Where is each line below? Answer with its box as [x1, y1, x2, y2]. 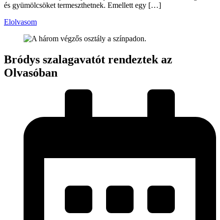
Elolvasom [4, 17, 37, 26]
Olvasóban [4, 66, 57, 79]
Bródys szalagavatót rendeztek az [4, 53, 172, 66]
